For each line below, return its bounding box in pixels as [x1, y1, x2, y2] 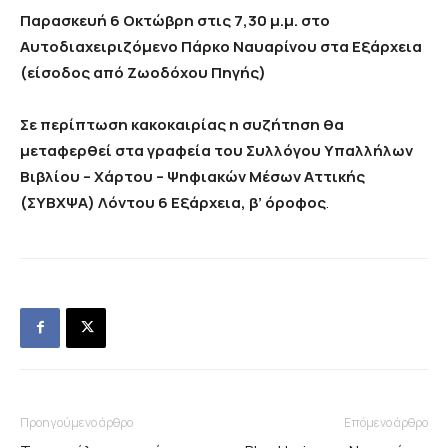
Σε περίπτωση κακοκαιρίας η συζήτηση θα [20, 113, 344, 135]
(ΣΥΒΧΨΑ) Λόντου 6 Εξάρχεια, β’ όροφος [20, 191, 326, 213]
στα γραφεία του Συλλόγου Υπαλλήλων [115, 139, 413, 161]
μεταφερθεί [20, 139, 112, 161]
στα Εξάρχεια [320, 35, 422, 57]
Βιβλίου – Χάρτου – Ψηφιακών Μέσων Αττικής [20, 165, 365, 187]
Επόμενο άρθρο [344, 413, 428, 431]
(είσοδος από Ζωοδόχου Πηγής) [20, 61, 266, 83]
